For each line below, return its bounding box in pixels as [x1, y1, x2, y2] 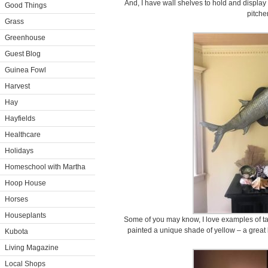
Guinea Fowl [5, 66, 46, 74]
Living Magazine [5, 243, 59, 252]
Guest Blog [5, 50, 41, 58]
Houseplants [5, 211, 46, 220]
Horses [5, 195, 28, 203]
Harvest [5, 82, 30, 90]
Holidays [5, 147, 33, 155]
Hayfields [5, 114, 35, 123]
